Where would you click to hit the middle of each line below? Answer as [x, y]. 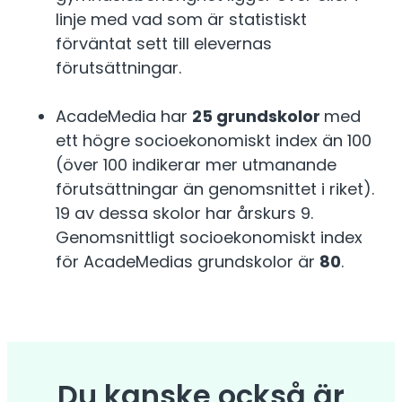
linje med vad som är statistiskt [181, 20]
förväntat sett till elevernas [164, 44]
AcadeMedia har [124, 117]
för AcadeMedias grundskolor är [188, 262]
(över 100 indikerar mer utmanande [196, 165]
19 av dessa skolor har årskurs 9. [184, 214]
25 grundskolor [258, 117]
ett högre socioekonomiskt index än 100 [214, 141]
